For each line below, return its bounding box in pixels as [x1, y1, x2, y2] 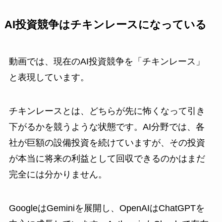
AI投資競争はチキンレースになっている [4, 19, 207, 31]
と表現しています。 [8, 72, 89, 83]
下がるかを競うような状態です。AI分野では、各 [8, 122, 205, 132]
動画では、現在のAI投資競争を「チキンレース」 [8, 56, 205, 67]
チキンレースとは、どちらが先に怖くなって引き [8, 106, 205, 116]
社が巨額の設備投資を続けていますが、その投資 [8, 138, 205, 148]
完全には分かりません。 [8, 169, 107, 180]
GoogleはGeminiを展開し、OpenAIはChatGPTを [8, 203, 205, 214]
